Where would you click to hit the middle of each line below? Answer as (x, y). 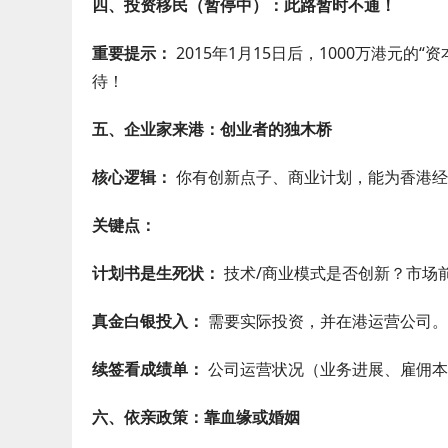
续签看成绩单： (148, 369)
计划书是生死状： (156, 273)
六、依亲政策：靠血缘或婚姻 (196, 417)
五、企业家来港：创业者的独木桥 (212, 129)
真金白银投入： (148, 321)
